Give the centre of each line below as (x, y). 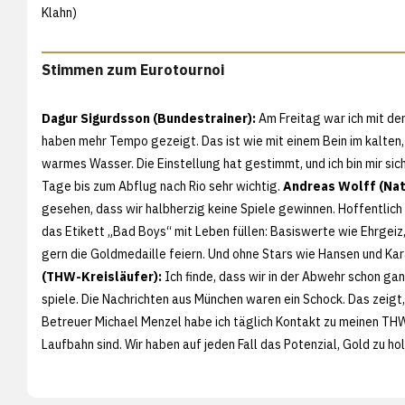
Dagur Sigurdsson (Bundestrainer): (149, 118)
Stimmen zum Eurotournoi (133, 69)
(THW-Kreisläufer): (102, 276)
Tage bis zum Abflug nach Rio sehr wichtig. (162, 186)
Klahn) (59, 12)
